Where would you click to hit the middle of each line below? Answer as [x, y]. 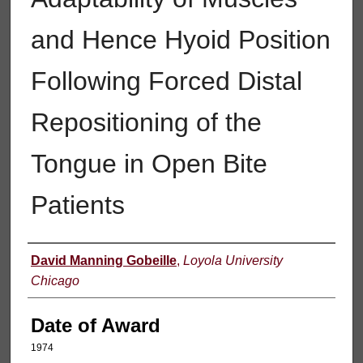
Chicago [55, 280]
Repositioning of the [146, 122]
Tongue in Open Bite [149, 163]
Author [59, 261]
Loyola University [233, 260]
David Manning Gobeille [103, 260]
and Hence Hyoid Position [180, 39]
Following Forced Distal [166, 81]
